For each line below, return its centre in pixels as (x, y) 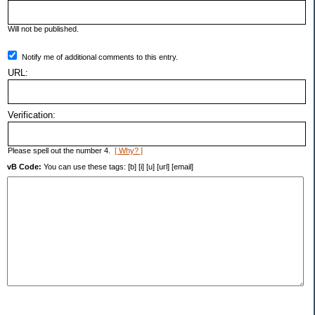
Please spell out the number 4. (61, 151)
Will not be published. (43, 29)
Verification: (32, 115)
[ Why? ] (129, 151)
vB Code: (24, 167)
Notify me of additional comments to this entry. (100, 57)
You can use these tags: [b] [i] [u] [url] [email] (117, 167)
